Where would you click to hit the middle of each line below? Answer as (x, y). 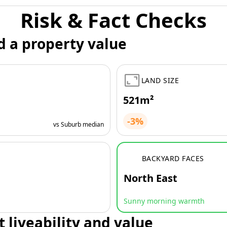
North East (150, 178)
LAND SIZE (160, 80)
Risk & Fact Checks (113, 20)
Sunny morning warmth (164, 201)
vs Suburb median (79, 124)
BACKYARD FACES (173, 158)
